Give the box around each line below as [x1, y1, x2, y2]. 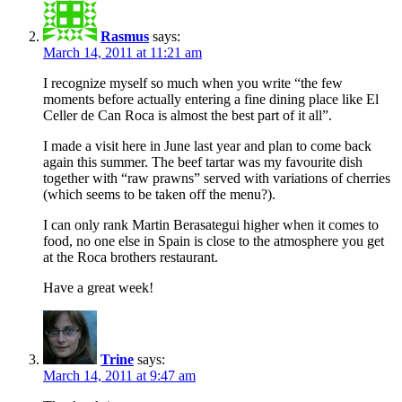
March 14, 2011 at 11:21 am [43, 44, 202, 60]
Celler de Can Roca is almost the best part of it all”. [43, 107, 332, 123]
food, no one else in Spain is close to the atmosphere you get [43, 232, 384, 249]
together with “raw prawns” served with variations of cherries [43, 170, 390, 186]
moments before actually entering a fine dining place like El [43, 91, 379, 107]
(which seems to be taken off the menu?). [43, 186, 275, 202]
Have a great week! [43, 279, 153, 295]
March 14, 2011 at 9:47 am [43, 367, 196, 383]
